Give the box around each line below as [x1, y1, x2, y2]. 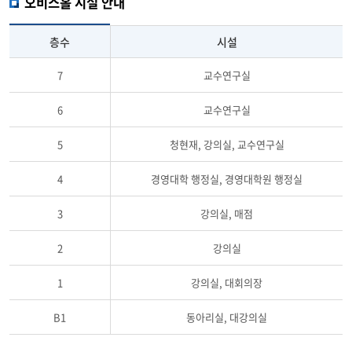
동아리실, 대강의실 [186, 309, 267, 324]
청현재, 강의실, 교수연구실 [169, 136, 284, 152]
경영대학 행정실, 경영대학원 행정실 [151, 170, 302, 186]
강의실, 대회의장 [191, 274, 262, 290]
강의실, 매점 [200, 205, 253, 221]
